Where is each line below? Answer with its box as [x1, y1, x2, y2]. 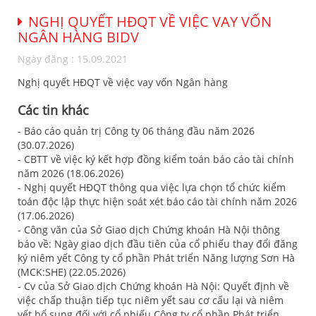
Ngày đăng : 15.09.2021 [18, 52, 128, 66]
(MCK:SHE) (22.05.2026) [18, 265, 126, 279]
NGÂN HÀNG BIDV [18, 28, 139, 47]
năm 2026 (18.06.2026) [18, 166, 123, 180]
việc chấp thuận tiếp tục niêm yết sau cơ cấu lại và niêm [18, 293, 284, 307]
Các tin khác [18, 102, 89, 119]
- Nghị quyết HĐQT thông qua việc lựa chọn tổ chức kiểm [18, 181, 286, 194]
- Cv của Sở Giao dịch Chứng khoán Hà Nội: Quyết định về [18, 279, 289, 293]
